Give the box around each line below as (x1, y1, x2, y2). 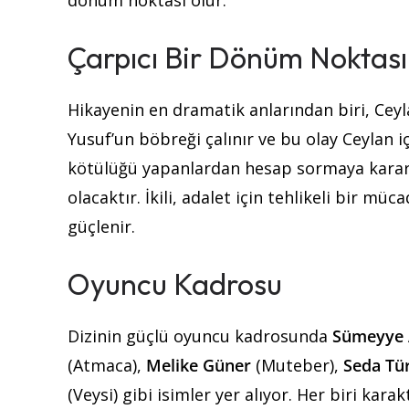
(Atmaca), (68, 354, 146, 377)
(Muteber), (251, 354, 343, 377)
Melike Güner (146, 354, 251, 377)
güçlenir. (68, 215, 135, 238)
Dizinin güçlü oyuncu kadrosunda (68, 325, 332, 348)
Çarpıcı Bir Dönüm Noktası (68, 39, 407, 77)
